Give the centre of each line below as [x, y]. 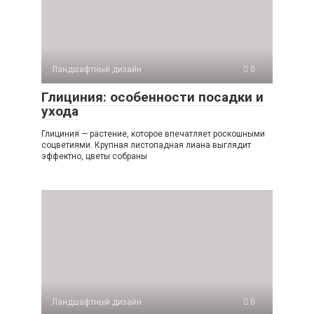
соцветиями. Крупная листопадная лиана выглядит [146, 145]
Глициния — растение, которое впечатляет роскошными [153, 134]
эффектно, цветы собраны [94, 156]
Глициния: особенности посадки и [152, 97]
